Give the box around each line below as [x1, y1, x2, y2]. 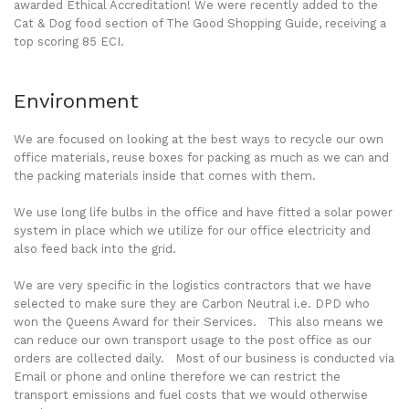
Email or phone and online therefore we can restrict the [14, 370, 341, 384]
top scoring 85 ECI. [14, 35, 124, 49]
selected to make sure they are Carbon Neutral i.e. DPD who [14, 297, 370, 311]
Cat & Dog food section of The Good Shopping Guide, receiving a [14, 16, 386, 31]
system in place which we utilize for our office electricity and [14, 224, 371, 238]
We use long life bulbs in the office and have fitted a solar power [14, 205, 393, 220]
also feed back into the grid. [14, 242, 176, 257]
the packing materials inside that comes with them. [14, 169, 316, 184]
